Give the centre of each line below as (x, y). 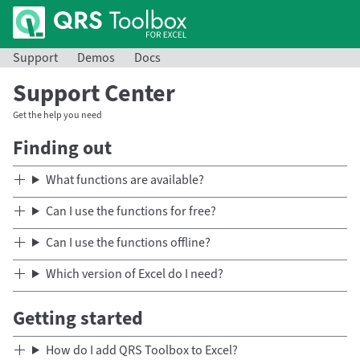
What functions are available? (125, 180)
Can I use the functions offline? (128, 243)
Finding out (62, 148)
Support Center (94, 94)
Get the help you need (57, 115)
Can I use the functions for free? (131, 211)
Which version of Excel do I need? (134, 274)
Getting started (78, 319)
